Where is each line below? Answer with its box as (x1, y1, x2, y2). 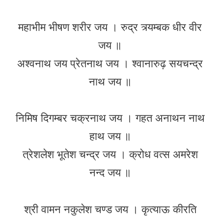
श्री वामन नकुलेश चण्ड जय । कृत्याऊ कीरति (24, 201, 196, 216)
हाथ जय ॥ (89, 129, 131, 143)
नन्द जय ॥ (89, 165, 131, 180)
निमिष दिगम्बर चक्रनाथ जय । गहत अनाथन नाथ (15, 110, 205, 125)
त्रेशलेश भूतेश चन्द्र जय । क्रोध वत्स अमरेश (22, 147, 198, 162)
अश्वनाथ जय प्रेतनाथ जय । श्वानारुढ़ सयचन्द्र (17, 56, 203, 71)
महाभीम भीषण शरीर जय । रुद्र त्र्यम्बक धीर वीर (18, 20, 202, 34)
